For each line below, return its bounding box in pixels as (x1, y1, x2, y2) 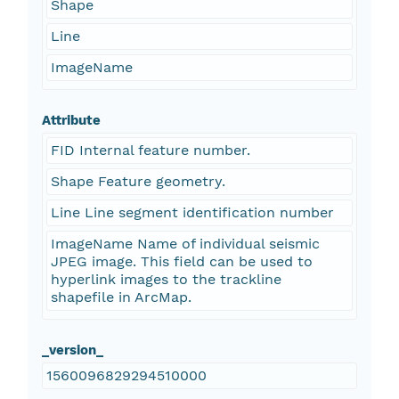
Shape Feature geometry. (50, 173, 225, 191)
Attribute (41, 112, 101, 129)
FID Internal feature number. (50, 142, 250, 159)
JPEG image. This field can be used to (50, 253, 313, 271)
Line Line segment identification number (50, 204, 334, 222)
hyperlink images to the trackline (50, 271, 281, 289)
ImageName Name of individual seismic (50, 235, 320, 253)
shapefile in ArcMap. (50, 289, 191, 306)
